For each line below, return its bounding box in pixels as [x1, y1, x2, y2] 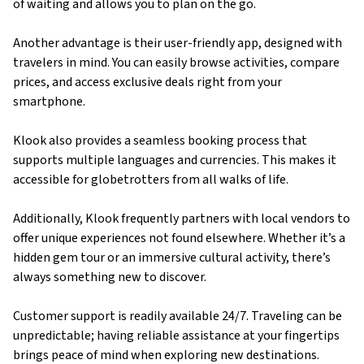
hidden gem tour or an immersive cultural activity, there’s [13, 248, 331, 266]
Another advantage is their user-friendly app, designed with [13, 33, 342, 52]
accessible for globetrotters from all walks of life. [13, 170, 288, 188]
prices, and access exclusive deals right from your [13, 72, 282, 91]
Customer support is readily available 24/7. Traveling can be [13, 306, 342, 325]
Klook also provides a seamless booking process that [13, 131, 307, 149]
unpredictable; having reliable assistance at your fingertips [13, 326, 340, 344]
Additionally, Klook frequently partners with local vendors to [13, 209, 350, 227]
